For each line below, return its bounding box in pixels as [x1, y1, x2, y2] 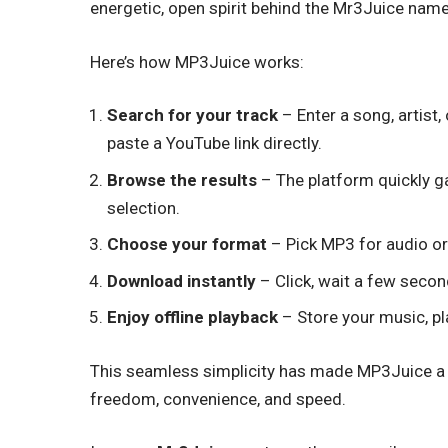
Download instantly [107, 270, 257, 291]
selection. [107, 197, 181, 218]
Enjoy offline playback [107, 307, 279, 328]
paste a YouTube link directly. [107, 133, 323, 154]
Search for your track [107, 105, 279, 126]
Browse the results [107, 169, 258, 190]
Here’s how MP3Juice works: [90, 51, 305, 72]
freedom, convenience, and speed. [90, 388, 347, 409]
